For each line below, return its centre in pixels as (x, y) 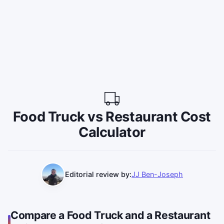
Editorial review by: (98, 174)
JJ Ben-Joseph (157, 174)
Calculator (112, 132)
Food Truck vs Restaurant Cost (112, 116)
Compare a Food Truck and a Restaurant (110, 215)
